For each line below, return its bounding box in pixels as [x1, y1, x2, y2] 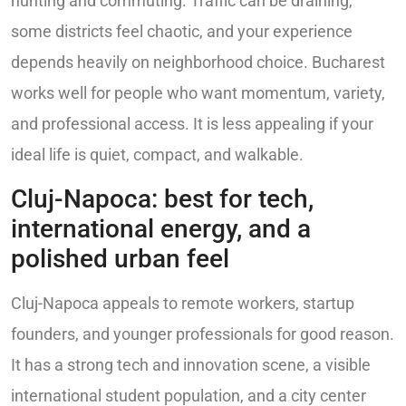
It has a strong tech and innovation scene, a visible [11, 354, 371, 374]
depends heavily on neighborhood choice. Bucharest [11, 53, 385, 72]
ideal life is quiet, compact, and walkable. [11, 145, 304, 165]
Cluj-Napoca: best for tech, [11, 183, 314, 214]
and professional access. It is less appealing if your [11, 114, 373, 134]
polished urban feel [11, 243, 229, 274]
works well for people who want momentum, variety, [11, 83, 385, 103]
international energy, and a [11, 213, 311, 244]
